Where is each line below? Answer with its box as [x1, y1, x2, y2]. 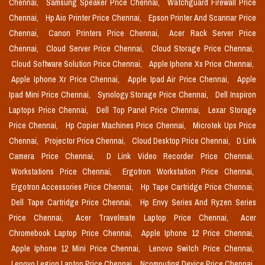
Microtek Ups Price [193, 120, 257, 131]
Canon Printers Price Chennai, [49, 28, 165, 39]
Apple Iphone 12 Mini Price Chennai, [11, 243, 145, 254]
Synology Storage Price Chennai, [97, 89, 211, 101]
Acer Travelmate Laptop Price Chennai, [76, 212, 237, 224]
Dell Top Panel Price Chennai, [96, 105, 204, 116]
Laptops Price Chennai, [9, 105, 92, 116]
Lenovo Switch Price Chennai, [149, 243, 254, 254]
